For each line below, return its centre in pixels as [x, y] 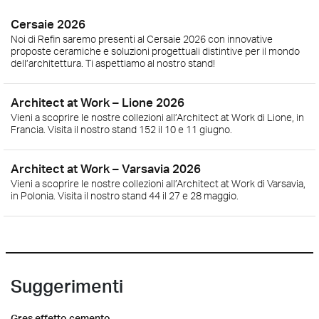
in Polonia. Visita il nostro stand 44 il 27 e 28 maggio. [125, 195]
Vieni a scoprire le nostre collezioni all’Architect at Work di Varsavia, [158, 183]
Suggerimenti [67, 286]
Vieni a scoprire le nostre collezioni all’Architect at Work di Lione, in [157, 117]
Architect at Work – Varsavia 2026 [106, 168]
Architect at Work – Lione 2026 [98, 102]
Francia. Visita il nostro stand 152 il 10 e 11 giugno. [121, 129]
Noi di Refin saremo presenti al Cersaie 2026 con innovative [142, 38]
